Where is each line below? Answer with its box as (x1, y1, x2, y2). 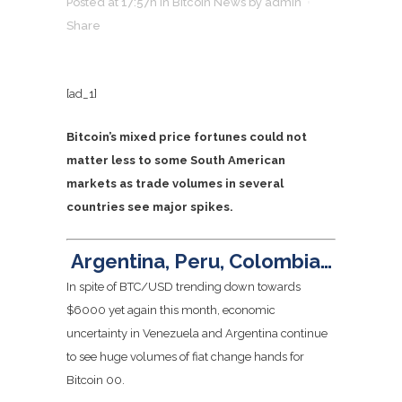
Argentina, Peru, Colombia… (70, 249, 332, 273)
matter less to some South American (66, 153, 285, 167)
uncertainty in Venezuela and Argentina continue (66, 326, 328, 340)
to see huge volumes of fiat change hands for (66, 349, 304, 363)
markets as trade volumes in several (66, 177, 284, 190)
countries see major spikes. (66, 200, 233, 214)
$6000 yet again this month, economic (66, 302, 275, 317)
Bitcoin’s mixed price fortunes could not (66, 130, 307, 144)
